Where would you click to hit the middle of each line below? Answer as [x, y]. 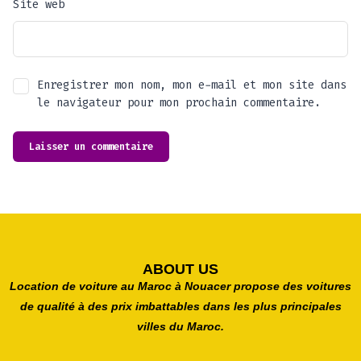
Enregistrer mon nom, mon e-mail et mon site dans [192, 85]
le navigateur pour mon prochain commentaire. [179, 102]
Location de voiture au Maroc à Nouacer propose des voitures [180, 286]
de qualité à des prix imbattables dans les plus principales [180, 306]
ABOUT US [180, 269]
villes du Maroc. [180, 326]
